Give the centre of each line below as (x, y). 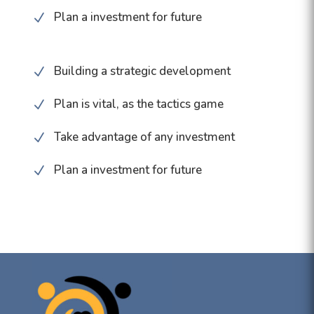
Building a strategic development (142, 71)
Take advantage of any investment (144, 137)
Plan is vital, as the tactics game (138, 104)
